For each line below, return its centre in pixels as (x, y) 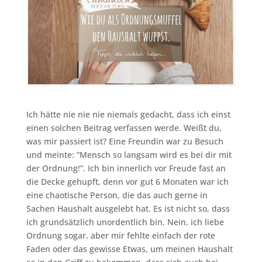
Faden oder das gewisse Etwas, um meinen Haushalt (129, 249)
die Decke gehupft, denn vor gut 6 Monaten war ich (127, 181)
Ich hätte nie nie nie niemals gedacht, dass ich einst (128, 114)
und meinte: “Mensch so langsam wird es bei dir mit (129, 154)
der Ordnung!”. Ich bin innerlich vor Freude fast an (126, 168)
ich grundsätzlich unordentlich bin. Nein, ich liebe (125, 222)
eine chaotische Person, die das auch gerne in (117, 195)
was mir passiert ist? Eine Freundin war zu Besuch (125, 141)
